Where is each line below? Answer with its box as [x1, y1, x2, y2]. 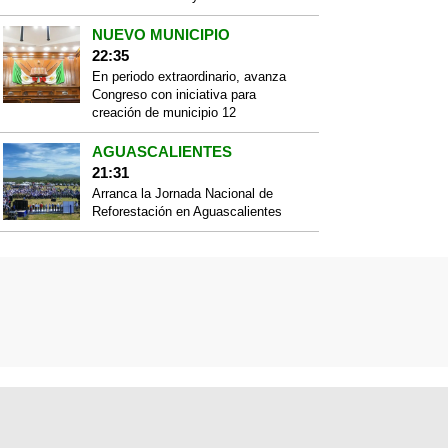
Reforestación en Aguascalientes [91, 204, 282, 219]
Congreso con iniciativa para [91, 87, 256, 102]
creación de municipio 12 [91, 105, 236, 120]
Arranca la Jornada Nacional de [91, 186, 273, 201]
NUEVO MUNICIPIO [91, 26, 230, 43]
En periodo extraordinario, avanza [91, 69, 286, 84]
